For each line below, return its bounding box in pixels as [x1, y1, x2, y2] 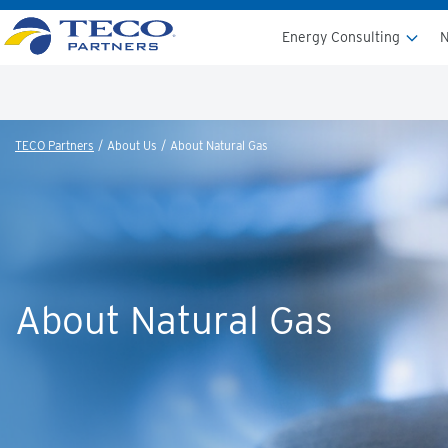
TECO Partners [15, 138, 94, 153]
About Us [107, 138, 157, 153]
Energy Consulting [282, 29, 404, 45]
